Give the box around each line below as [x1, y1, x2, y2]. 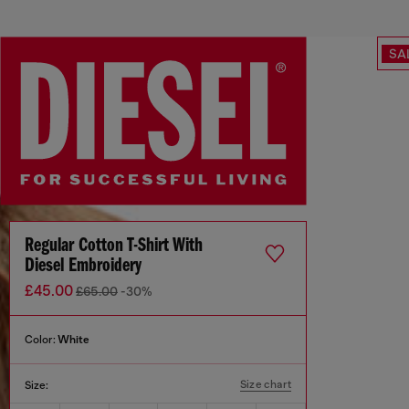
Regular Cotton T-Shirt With [25, 236, 203, 257]
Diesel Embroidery [25, 256, 142, 278]
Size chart [240, 378, 291, 392]
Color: [25, 333, 58, 347]
